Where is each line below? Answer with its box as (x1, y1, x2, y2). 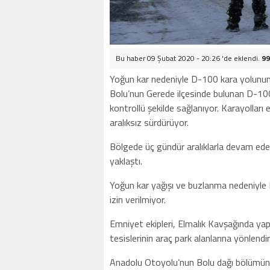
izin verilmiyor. (110, 192, 166, 207)
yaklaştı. (110, 154, 142, 168)
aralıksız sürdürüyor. (110, 115, 189, 130)
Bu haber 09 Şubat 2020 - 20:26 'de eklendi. (116, 52, 262, 64)
